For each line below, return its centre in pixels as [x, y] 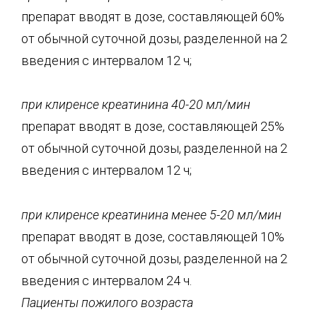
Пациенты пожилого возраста [107, 302]
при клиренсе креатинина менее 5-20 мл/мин [151, 214]
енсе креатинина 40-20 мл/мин [162, 104]
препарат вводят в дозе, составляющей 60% [153, 16]
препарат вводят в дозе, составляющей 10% [153, 236]
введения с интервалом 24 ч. [106, 280]
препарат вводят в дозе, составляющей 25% [153, 126]
